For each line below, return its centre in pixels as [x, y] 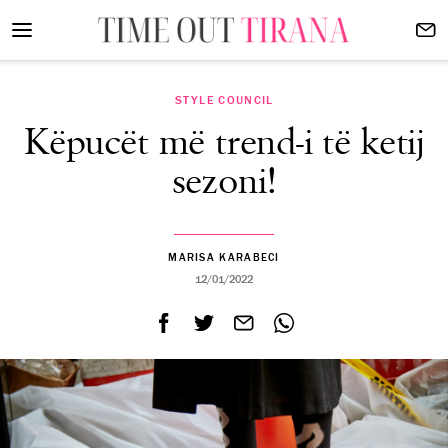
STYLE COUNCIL [224, 100]
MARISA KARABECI [224, 257]
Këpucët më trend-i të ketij [224, 143]
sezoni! [224, 182]
